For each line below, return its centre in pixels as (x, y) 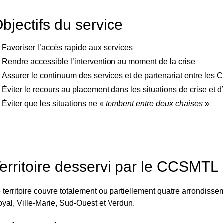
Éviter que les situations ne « (54, 103)
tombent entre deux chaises (154, 103)
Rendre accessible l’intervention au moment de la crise (99, 61)
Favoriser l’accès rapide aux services (67, 47)
